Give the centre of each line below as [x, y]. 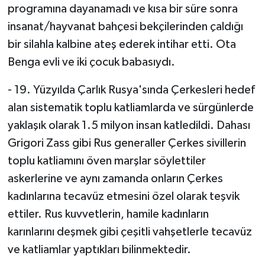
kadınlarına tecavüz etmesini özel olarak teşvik [123, 197]
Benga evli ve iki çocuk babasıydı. [91, 62]
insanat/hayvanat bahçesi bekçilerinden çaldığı [125, 27]
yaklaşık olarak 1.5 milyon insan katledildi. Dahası [129, 126]
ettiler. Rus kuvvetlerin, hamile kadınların [108, 214]
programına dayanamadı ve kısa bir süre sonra [122, 9]
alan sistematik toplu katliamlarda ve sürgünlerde [130, 108]
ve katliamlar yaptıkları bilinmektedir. [99, 250]
